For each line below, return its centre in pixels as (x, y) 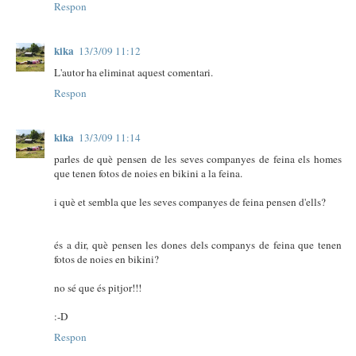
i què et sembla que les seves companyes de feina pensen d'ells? (190, 201)
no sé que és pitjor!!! (98, 287)
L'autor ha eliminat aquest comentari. (133, 72)
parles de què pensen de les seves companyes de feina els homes (198, 159)
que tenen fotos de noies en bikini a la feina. (148, 173)
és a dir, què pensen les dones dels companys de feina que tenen (198, 244)
